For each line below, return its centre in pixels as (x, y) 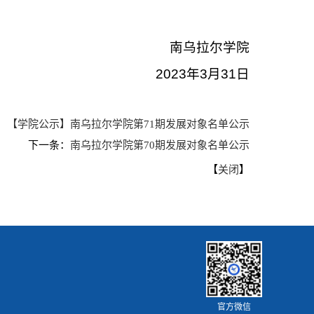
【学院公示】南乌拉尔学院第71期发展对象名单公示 (128, 124)
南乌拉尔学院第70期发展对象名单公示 (160, 145)
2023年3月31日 (203, 74)
